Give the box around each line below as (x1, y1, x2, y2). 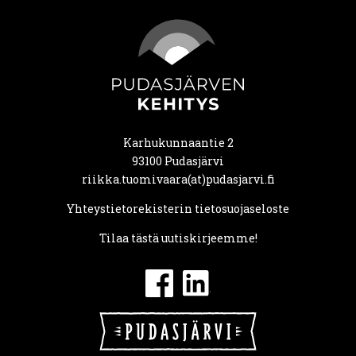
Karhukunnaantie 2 (122, 134, 234, 150)
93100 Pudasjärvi (132, 153, 224, 168)
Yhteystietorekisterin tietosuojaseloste (67, 200, 289, 216)
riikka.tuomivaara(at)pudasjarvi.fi (81, 171, 275, 187)
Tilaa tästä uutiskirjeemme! (99, 230, 257, 246)
